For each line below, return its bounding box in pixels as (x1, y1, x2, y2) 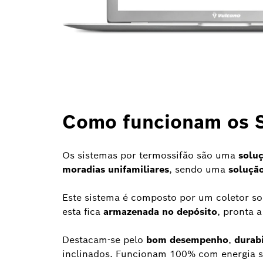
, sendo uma (169, 163, 228, 176)
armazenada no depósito (103, 205, 217, 218)
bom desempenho (146, 234, 228, 247)
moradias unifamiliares (62, 163, 169, 176)
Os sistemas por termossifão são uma (62, 149, 238, 162)
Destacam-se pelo (62, 234, 146, 247)
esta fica (62, 205, 103, 218)
